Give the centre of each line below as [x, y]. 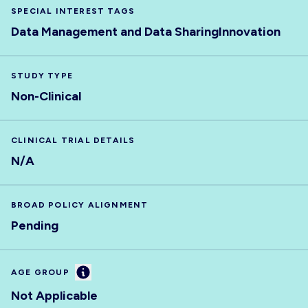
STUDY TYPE [42, 76]
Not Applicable [54, 296]
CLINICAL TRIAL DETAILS [73, 140]
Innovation [250, 32]
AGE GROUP [40, 272]
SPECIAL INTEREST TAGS [73, 11]
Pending [35, 225]
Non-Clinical [46, 96]
